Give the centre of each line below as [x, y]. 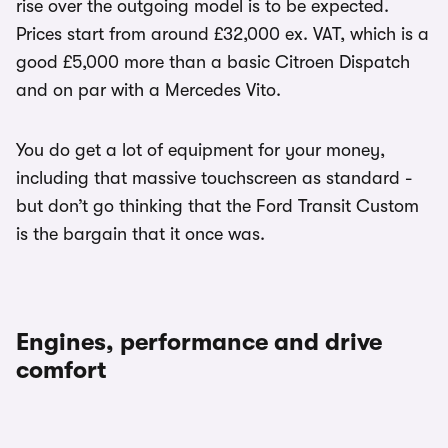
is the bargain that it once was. [140, 234]
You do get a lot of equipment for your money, [200, 150]
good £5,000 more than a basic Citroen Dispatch [213, 62]
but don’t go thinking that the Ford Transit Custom [217, 206]
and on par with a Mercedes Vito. [148, 90]
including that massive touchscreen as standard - [214, 178]
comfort [61, 370]
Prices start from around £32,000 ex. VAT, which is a [222, 34]
